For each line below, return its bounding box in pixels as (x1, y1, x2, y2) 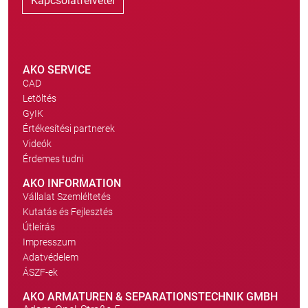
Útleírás (23, 221, 55, 232)
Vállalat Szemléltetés (23, 191, 111, 202)
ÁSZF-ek (23, 267, 58, 278)
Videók (23, 138, 52, 149)
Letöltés (23, 93, 56, 104)
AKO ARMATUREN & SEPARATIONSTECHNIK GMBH (23, 290, 278, 303)
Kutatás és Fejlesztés (23, 206, 113, 217)
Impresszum (23, 236, 76, 247)
